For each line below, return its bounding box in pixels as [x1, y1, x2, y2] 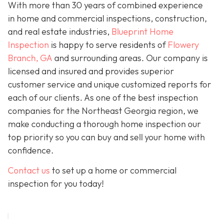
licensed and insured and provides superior [8, 66, 174, 77]
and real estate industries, [8, 26, 111, 38]
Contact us [8, 165, 50, 176]
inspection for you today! [8, 178, 104, 190]
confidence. [8, 145, 54, 156]
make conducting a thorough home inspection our [8, 118, 201, 130]
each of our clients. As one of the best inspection [8, 92, 198, 104]
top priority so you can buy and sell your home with [8, 131, 205, 143]
